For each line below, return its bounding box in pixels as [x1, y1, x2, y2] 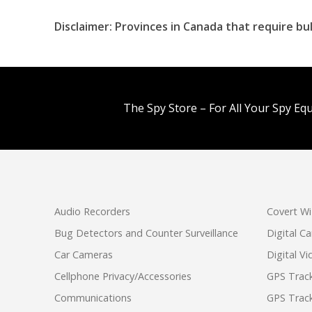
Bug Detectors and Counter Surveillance [54, 226, 238, 240]
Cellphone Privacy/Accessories [54, 270, 192, 283]
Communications [54, 291, 132, 305]
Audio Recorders [54, 205, 130, 219]
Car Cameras [54, 248, 113, 262]
